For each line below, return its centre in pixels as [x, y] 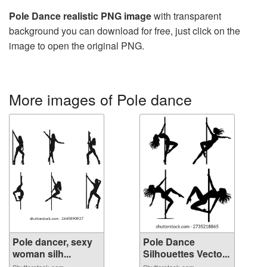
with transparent [186, 16]
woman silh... [42, 254]
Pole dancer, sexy [52, 242]
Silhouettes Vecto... [186, 254]
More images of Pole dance [100, 99]
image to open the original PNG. [77, 46]
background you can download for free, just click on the [125, 31]
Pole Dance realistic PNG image [80, 16]
